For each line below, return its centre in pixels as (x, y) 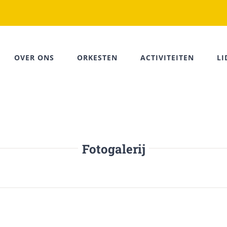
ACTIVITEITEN (167, 58)
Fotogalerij (113, 149)
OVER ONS (34, 58)
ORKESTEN (97, 58)
